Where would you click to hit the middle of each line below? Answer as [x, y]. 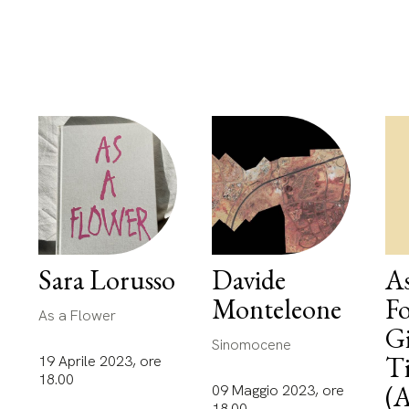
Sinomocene [251, 344]
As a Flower [77, 315]
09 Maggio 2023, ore [278, 390]
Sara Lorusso [106, 280]
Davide [248, 280]
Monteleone [276, 309]
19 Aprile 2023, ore [100, 361]
